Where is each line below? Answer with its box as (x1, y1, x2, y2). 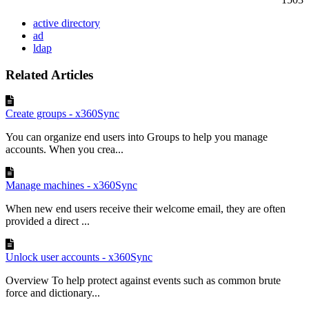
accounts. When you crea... (6, 143, 123, 156)
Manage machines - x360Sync (6, 179, 137, 192)
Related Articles (6, 67, 93, 82)
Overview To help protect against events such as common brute (6, 275, 281, 287)
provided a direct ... (6, 215, 90, 228)
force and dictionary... (6, 287, 100, 299)
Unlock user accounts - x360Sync (6, 251, 152, 263)
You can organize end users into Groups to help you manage (6, 131, 268, 143)
